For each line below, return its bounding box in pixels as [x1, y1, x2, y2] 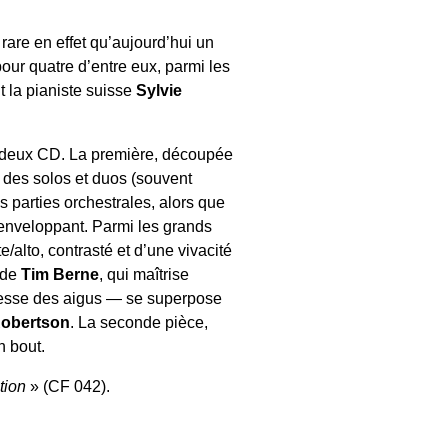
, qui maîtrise [99, 265, 190, 283]
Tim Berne [21, 265, 100, 283]
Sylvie [136, 81, 183, 99]
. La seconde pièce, [70, 313, 208, 331]
